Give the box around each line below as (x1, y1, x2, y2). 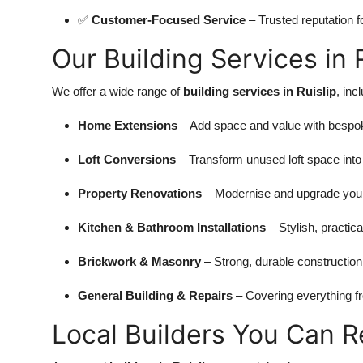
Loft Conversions (78, 152, 176, 166)
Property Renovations (78, 186, 202, 200)
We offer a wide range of (52, 83, 183, 98)
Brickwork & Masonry (78, 254, 201, 268)
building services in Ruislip (183, 83, 336, 98)
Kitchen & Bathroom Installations (78, 220, 266, 234)
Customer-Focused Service (92, 12, 246, 27)
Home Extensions (78, 117, 177, 132)
